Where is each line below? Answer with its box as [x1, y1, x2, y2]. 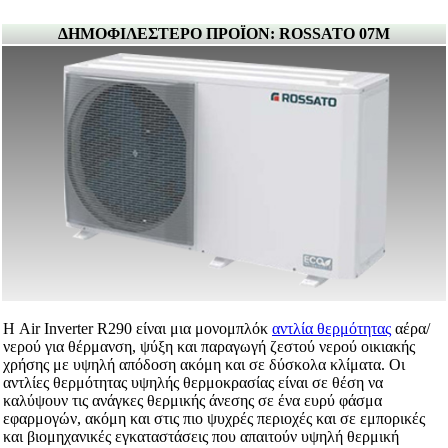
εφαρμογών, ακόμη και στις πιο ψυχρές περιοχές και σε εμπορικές [3, 410, 425, 428]
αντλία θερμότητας [272, 320, 391, 338]
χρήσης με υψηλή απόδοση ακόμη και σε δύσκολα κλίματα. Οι [3, 356, 405, 374]
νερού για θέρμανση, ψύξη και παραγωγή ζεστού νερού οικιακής [3, 338, 415, 356]
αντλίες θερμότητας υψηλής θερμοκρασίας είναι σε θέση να [3, 374, 383, 392]
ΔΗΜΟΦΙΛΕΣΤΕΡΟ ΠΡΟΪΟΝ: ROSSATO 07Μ [58, 25, 390, 43]
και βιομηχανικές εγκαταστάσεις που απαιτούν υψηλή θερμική [3, 428, 399, 446]
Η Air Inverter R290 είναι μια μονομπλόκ [3, 320, 272, 338]
